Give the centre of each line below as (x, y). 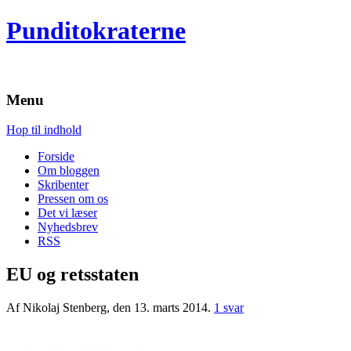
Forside (56, 157)
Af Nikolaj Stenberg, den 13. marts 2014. (110, 308)
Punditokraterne (96, 31)
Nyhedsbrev (68, 227)
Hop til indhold (44, 130)
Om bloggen (69, 171)
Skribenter (63, 185)
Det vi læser (67, 213)
